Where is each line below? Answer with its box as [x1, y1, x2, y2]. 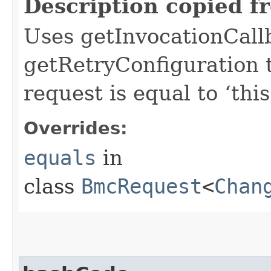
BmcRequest [81, 174, 202, 198]
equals [24, 145, 96, 170]
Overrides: [24, 117, 128, 139]
